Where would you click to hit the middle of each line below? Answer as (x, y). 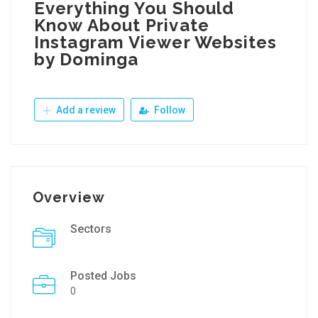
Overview (69, 197)
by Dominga (86, 59)
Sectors (91, 229)
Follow (169, 110)
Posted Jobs (103, 276)
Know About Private (122, 25)
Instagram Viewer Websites (156, 42)
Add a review (85, 110)
